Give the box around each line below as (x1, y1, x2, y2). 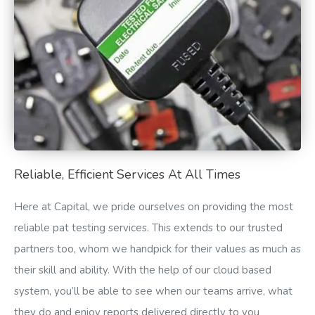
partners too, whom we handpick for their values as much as (14, 241, 301, 256)
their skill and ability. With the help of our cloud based (14, 262, 271, 277)
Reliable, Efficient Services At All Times (14, 165, 240, 183)
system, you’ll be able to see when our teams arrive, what (14, 283, 292, 298)
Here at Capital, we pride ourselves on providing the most (14, 199, 293, 214)
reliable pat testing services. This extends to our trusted (14, 220, 283, 235)
